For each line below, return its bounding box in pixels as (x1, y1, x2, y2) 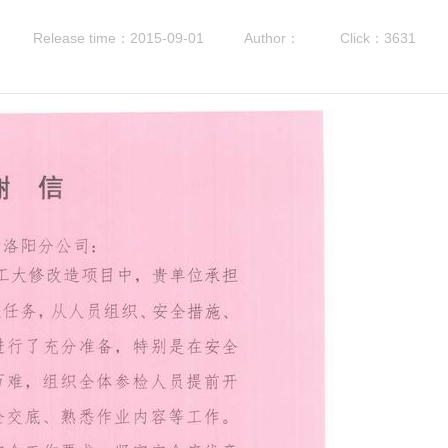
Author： (243, 30, 300, 46)
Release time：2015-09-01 (32, 30, 204, 46)
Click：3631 (339, 30, 416, 46)
